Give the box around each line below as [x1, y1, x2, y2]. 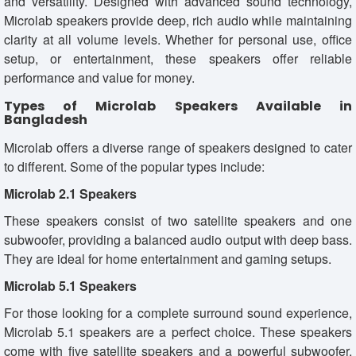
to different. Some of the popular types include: [4, 157, 265, 176]
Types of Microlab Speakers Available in [4, 96, 352, 115]
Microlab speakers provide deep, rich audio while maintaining [4, 10, 352, 29]
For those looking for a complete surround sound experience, [4, 303, 352, 322]
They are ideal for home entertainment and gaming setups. [4, 249, 331, 268]
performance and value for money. [4, 68, 195, 87]
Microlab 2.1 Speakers [4, 184, 137, 203]
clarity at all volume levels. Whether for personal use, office [4, 29, 352, 48]
